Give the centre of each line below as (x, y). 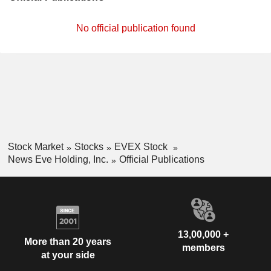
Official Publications (162, 159)
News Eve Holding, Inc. (58, 159)
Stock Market (35, 147)
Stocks (89, 147)
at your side (68, 255)
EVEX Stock (142, 147)
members (203, 247)
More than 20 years (68, 242)
